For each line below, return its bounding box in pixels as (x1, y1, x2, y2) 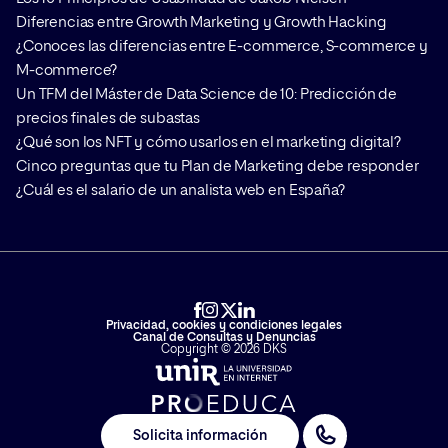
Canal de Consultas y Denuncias (132, 332, 316, 344)
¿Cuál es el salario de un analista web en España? (16, 183, 345, 198)
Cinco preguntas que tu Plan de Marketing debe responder (16, 159, 419, 174)
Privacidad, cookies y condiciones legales (106, 320, 342, 332)
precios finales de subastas (16, 111, 200, 126)
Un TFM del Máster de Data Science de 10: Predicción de (16, 87, 397, 102)
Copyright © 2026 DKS (161, 344, 287, 356)
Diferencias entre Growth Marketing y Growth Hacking (16, 15, 387, 30)
